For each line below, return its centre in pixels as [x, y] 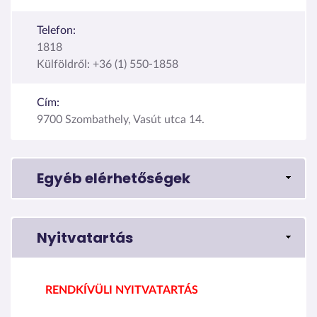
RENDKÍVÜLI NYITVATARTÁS [122, 290]
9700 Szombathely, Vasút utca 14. [121, 119]
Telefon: [56, 30]
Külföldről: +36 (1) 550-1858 [108, 64]
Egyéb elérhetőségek [114, 178]
